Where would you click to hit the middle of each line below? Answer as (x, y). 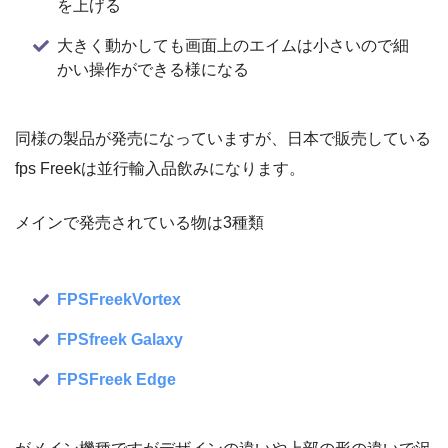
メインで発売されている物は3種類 (139, 223)
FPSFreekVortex (119, 300)
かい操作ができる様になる (153, 70)
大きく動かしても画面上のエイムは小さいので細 (233, 46)
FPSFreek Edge (116, 380)
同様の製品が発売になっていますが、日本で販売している (223, 139)
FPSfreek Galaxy (120, 340)
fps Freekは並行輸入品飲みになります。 (160, 169)
